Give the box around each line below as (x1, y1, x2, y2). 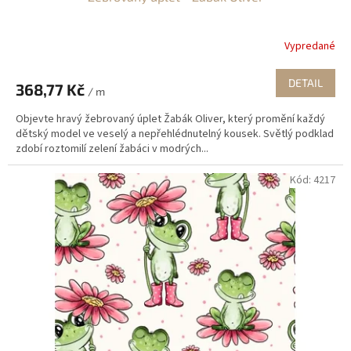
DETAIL (288, 76, 323, 90)
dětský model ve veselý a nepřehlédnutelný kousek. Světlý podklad (16, 126, 334, 143)
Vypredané (284, 38, 335, 54)
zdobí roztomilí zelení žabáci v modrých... (16, 141, 208, 157)
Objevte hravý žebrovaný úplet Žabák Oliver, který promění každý (16, 111, 325, 128)
